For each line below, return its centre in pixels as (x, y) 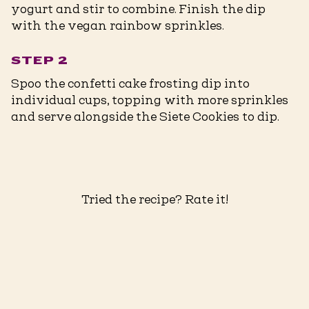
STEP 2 (40, 62)
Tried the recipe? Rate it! (154, 200)
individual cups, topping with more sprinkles (150, 100)
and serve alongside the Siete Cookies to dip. (145, 117)
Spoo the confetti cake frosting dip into (130, 84)
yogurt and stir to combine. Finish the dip (138, 9)
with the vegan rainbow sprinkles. (118, 26)
